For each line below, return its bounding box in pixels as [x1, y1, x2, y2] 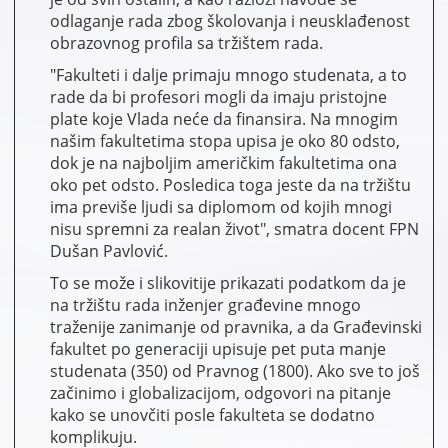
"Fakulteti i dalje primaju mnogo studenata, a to [50, 63, 407, 86]
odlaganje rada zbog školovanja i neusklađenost [50, 9, 410, 32]
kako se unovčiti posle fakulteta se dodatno [50, 403, 375, 426]
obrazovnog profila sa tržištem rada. [50, 31, 323, 54]
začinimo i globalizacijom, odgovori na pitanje [50, 381, 391, 404]
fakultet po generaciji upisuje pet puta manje [50, 337, 386, 360]
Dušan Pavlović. [50, 239, 168, 262]
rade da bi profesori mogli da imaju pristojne [50, 85, 387, 108]
